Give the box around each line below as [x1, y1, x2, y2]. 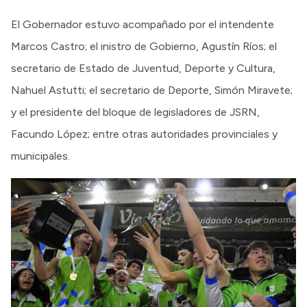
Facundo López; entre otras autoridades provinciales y [11, 127, 278, 141]
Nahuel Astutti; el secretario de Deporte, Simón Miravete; [11, 84, 293, 97]
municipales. [11, 149, 70, 163]
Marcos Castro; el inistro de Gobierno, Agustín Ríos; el [11, 40, 277, 53]
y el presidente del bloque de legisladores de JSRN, [11, 106, 260, 119]
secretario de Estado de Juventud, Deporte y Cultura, [11, 62, 275, 75]
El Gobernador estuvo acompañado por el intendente [11, 18, 274, 32]
